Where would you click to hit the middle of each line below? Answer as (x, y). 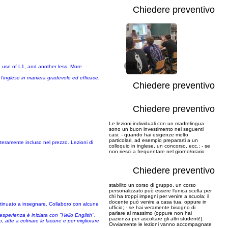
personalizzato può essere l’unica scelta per (160, 191)
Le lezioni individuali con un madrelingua (156, 123)
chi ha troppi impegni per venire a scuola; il (159, 196)
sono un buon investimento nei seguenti (156, 129)
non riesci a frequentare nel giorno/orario (157, 151)
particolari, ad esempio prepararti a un (153, 140)
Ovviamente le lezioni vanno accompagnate (160, 224)
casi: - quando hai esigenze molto (149, 135)
